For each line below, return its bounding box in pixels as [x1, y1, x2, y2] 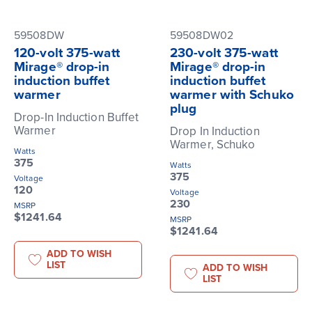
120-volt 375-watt [14, 45, 120, 61]
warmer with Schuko [170, 87, 294, 103]
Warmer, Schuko [170, 137, 256, 153]
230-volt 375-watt [170, 45, 278, 61]
